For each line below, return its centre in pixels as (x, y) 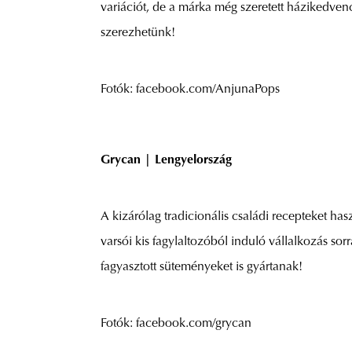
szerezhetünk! (138, 33)
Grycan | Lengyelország (166, 161)
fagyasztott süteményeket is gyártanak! (202, 268)
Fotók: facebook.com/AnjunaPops (190, 90)
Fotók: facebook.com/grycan (176, 324)
